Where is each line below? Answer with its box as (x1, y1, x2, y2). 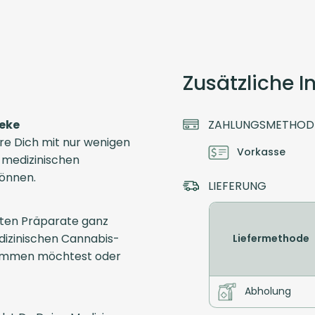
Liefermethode (232, 231, 309, 246)
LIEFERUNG (208, 177, 266, 194)
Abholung (245, 284, 291, 299)
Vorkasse (237, 145, 285, 160)
